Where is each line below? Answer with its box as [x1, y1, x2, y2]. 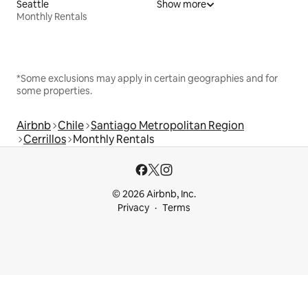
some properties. [16, 85, 92, 98]
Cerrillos [23, 132, 66, 147]
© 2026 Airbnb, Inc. [112, 188, 196, 201]
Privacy [118, 201, 149, 214]
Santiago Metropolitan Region [91, 118, 244, 133]
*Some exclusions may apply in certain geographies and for [16, 72, 278, 85]
